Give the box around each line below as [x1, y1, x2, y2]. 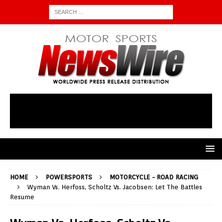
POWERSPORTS [46, 173, 92, 181]
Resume [10, 193, 34, 201]
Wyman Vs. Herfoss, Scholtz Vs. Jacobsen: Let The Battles [27, 183, 202, 191]
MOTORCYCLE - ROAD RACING [110, 173, 198, 181]
